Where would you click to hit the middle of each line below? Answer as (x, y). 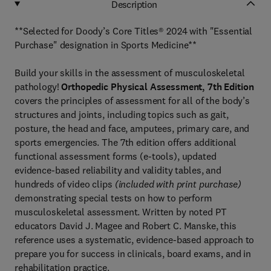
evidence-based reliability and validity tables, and (118, 170)
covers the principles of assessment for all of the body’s (132, 100)
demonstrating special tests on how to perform (113, 198)
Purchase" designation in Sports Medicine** (106, 45)
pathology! (38, 87)
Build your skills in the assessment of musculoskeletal (130, 73)
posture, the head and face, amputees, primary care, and (132, 128)
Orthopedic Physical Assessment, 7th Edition (158, 87)
